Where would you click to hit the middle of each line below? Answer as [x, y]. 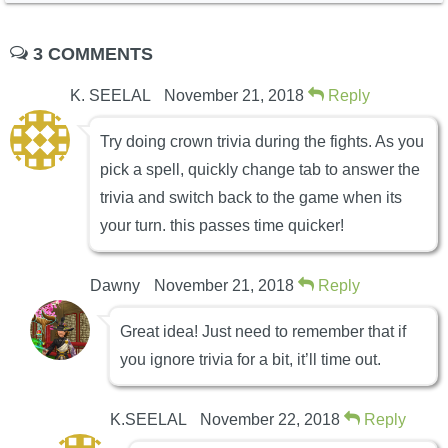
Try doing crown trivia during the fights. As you [262, 142]
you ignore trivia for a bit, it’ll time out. [250, 360]
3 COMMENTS [90, 54]
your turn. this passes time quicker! [222, 226]
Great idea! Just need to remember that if [263, 332]
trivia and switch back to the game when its [251, 198]
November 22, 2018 [270, 420]
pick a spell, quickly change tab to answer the [260, 170]
